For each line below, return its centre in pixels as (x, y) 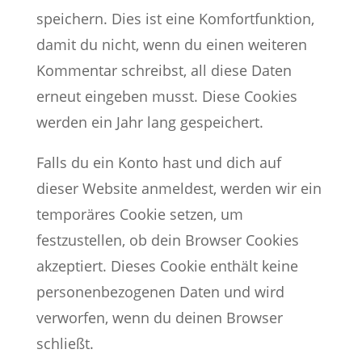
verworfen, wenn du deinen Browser (159, 318)
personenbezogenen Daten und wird (160, 292)
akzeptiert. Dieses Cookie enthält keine (167, 266)
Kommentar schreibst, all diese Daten (164, 70)
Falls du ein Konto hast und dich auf (158, 162)
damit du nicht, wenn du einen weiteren (171, 44)
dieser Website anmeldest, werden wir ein (179, 188)
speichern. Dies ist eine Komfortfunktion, (175, 19)
